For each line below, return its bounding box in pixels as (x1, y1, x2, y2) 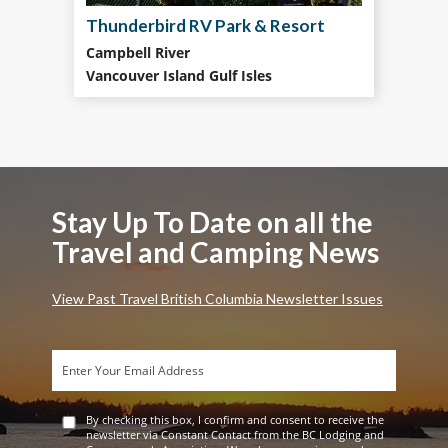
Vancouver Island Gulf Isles (86, 66, 272, 85)
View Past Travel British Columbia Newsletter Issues (52, 290, 383, 307)
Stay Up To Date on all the (52, 205, 373, 239)
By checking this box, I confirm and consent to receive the (86, 412, 385, 427)
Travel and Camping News (52, 235, 379, 269)
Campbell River (86, 43, 190, 62)
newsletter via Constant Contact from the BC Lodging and (86, 427, 385, 442)
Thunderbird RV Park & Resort (86, 15, 325, 36)
